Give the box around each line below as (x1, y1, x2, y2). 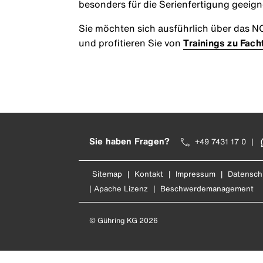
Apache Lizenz (93, 183, 148, 195)
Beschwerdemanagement (160, 183, 254, 195)
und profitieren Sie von (79, 36, 184, 50)
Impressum (175, 168, 215, 180)
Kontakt (134, 168, 163, 180)
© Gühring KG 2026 (89, 214, 158, 226)
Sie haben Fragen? (89, 134, 170, 148)
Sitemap (92, 168, 122, 180)
